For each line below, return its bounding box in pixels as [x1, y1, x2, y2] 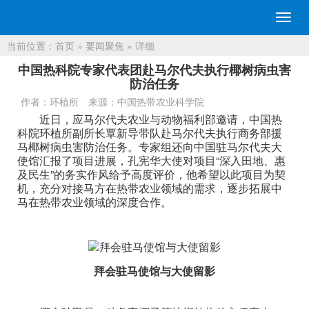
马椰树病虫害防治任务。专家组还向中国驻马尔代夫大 [17, 139, 282, 154]
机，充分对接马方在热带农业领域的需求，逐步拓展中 [17, 180, 282, 196]
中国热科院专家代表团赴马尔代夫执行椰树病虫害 [18, 61, 291, 79]
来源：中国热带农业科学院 [88, 94, 204, 108]
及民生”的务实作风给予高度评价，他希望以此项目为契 [17, 166, 286, 182]
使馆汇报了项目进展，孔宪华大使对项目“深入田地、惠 [17, 152, 286, 168]
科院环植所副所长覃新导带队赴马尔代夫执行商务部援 [17, 125, 282, 141]
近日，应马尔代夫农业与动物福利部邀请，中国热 [39, 111, 282, 127]
